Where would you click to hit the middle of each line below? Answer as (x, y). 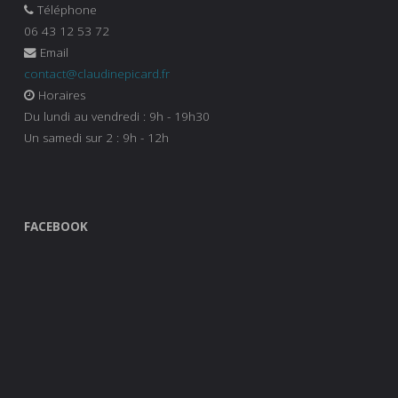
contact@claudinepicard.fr (97, 73)
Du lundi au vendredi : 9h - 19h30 (117, 116)
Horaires (60, 95)
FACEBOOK (56, 227)
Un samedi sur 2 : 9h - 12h (96, 137)
